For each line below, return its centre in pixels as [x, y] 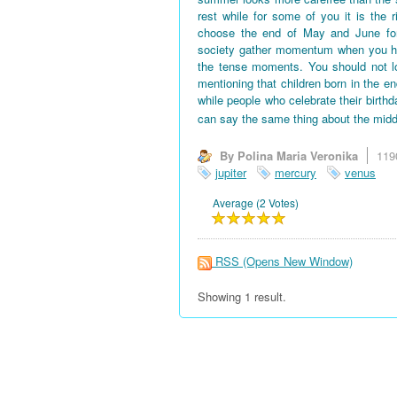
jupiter [231, 172]
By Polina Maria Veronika [289, 155]
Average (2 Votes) [256, 203]
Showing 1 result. [242, 296]
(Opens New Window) [298, 261]
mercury [296, 172]
